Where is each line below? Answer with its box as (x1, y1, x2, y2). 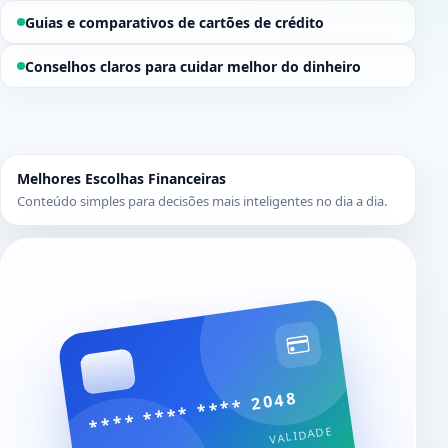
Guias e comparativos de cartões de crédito (25, 12, 324, 32)
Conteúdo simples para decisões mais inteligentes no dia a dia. (17, 192, 387, 210)
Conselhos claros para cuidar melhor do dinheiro (25, 56, 361, 76)
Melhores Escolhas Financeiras (17, 169, 226, 188)
